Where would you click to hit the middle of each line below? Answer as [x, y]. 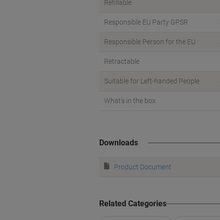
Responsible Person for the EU [150, 42]
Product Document [143, 167]
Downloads [119, 143]
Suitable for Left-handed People [152, 81]
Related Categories [133, 204]
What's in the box [130, 101]
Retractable [122, 61]
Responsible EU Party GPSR [146, 22]
